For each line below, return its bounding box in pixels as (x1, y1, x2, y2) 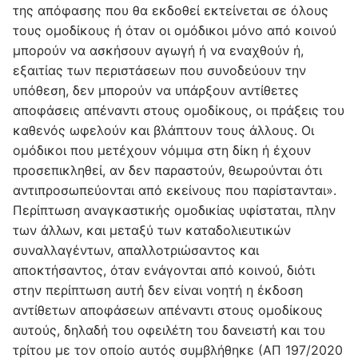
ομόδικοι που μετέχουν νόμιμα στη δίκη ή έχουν (13, 141, 311, 158)
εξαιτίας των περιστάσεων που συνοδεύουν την (13, 62, 306, 78)
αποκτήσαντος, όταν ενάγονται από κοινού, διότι (13, 261, 315, 278)
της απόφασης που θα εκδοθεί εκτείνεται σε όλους (13, 2, 328, 18)
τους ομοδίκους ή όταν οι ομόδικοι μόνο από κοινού (13, 22, 336, 38)
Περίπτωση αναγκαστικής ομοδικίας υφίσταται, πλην (13, 201, 336, 218)
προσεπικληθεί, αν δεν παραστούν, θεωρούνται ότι (13, 161, 322, 178)
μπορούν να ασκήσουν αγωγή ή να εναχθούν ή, (13, 42, 304, 58)
